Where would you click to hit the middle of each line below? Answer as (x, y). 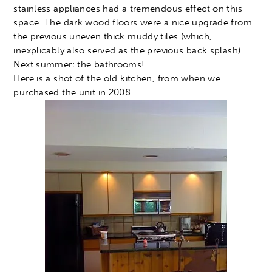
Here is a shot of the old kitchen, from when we (117, 79)
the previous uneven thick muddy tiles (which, (113, 37)
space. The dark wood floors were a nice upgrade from (133, 23)
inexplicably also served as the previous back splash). (128, 51)
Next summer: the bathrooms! (79, 65)
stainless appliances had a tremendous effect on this (128, 9)
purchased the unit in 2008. (73, 93)
